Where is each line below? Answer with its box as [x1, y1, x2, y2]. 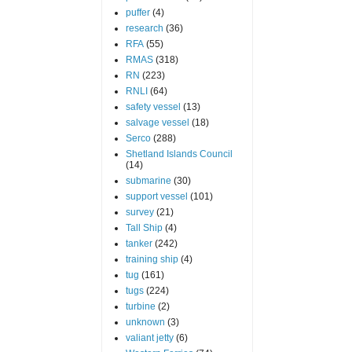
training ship [125, 253, 178, 265]
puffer [125, 6, 150, 18]
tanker [125, 237, 152, 249]
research [125, 22, 163, 34]
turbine [125, 300, 156, 312]
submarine [125, 174, 171, 186]
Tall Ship [125, 222, 163, 233]
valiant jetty [125, 332, 174, 343]
